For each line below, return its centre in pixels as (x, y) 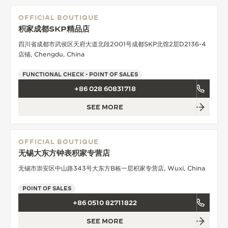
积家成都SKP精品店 (54, 28)
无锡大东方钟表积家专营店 (64, 153)
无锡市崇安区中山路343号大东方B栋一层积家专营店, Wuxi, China (112, 168)
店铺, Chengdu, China (51, 54)
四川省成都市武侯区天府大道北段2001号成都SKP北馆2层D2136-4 (112, 44)
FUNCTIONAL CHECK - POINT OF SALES (80, 74)
